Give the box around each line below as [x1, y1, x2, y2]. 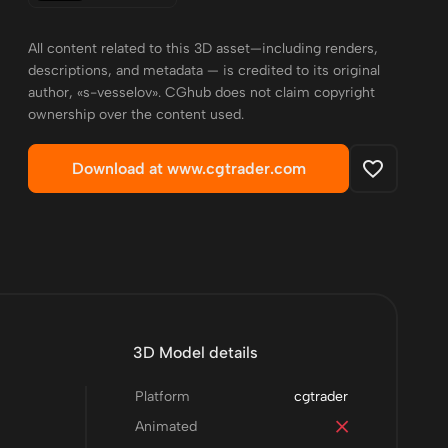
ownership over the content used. [28, 106, 245, 123]
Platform [134, 388, 190, 405]
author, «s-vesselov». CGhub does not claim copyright [28, 84, 376, 101]
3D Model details [132, 343, 258, 362]
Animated [134, 418, 197, 435]
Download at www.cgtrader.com [71, 158, 306, 178]
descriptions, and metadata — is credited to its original [28, 62, 381, 79]
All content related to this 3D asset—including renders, [28, 40, 379, 57]
